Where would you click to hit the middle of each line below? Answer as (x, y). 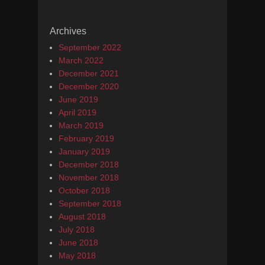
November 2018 (89, 177)
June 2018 (78, 243)
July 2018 (77, 230)
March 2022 (81, 60)
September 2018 (90, 203)
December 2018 (89, 164)
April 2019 (77, 112)
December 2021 (89, 73)
